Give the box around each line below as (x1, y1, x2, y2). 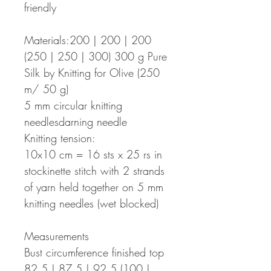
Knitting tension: (24, 131, 96, 146)
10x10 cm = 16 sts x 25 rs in (24, 147, 162, 162)
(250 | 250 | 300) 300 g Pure (24, 49, 167, 64)
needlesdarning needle (24, 114, 127, 129)
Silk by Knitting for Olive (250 (24, 65, 160, 80)
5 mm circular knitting (24, 98, 122, 113)
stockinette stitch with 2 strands (24, 163, 165, 178)
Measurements (24, 229, 89, 244)
